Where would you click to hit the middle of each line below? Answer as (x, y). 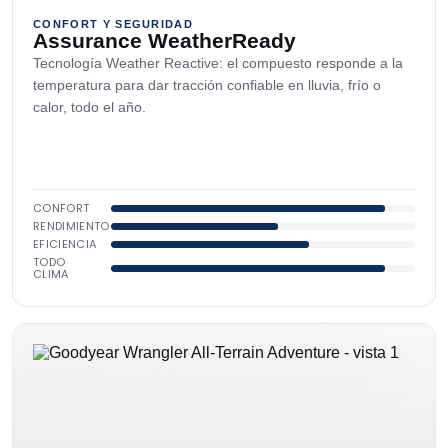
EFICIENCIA (65, 244)
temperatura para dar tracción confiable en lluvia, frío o (207, 85)
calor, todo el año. (89, 107)
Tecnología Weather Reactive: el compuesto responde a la (218, 63)
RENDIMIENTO (71, 226)
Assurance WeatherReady (164, 40)
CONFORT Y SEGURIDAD (113, 24)
